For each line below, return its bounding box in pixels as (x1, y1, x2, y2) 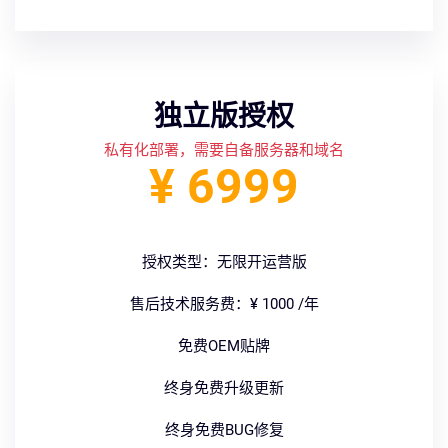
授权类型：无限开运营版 (141, 252, 307, 271)
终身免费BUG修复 (164, 420, 284, 439)
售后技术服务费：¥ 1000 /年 (129, 294, 319, 313)
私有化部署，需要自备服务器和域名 (104, 140, 344, 159)
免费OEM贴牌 (178, 336, 270, 355)
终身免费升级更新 (164, 378, 284, 397)
